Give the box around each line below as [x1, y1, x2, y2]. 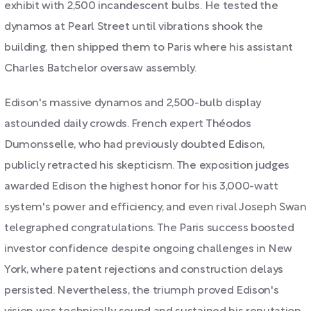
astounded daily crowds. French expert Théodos [4, 119, 251, 129]
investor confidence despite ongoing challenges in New [4, 244, 293, 254]
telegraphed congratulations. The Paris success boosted [4, 224, 294, 233]
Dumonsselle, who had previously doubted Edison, [4, 140, 264, 150]
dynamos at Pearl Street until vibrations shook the [4, 22, 263, 32]
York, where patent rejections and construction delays [4, 265, 284, 275]
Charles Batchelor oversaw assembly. [4, 64, 196, 74]
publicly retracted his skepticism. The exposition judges [4, 161, 290, 171]
